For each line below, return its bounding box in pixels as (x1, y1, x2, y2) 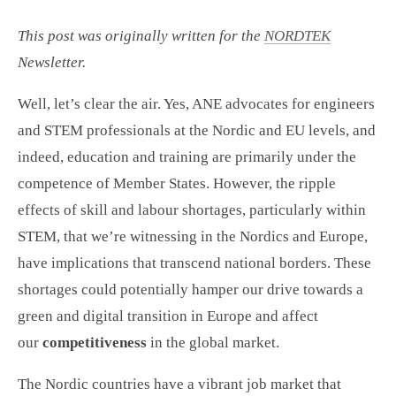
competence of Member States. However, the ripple (18, 175, 336, 192)
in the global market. (147, 334, 279, 351)
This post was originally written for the (18, 27, 264, 44)
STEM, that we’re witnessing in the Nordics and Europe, (18, 228, 368, 245)
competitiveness (42, 334, 147, 351)
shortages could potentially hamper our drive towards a (18, 281, 363, 298)
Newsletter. (18, 54, 86, 71)
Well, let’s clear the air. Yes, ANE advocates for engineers (18, 95, 375, 112)
